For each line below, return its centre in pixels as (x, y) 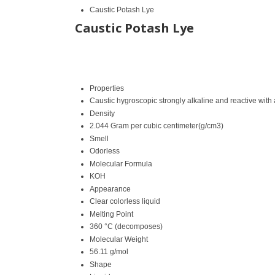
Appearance (110, 189)
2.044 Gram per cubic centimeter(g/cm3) (157, 126)
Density (102, 113)
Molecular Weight (119, 239)
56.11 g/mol (109, 251)
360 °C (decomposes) (126, 226)
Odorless (105, 151)
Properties (107, 88)
